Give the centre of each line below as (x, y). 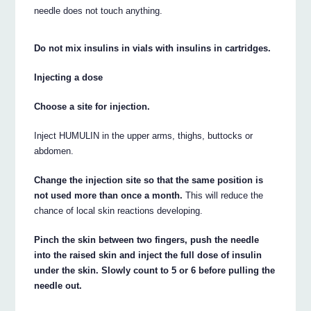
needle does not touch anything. (99, 11)
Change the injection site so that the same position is (149, 180)
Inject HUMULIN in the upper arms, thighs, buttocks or (144, 135)
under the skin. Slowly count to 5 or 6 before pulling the (155, 270)
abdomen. (54, 151)
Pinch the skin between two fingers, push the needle (147, 239)
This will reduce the (223, 195)
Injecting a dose (69, 77)
